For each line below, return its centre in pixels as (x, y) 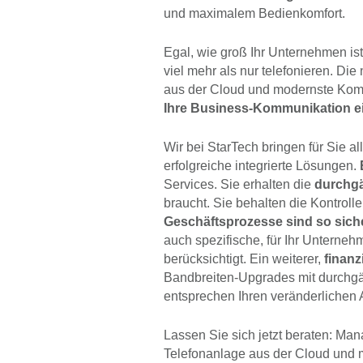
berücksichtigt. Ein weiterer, (244, 259)
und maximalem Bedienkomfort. (254, 14)
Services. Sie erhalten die (239, 185)
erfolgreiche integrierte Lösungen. (262, 166)
